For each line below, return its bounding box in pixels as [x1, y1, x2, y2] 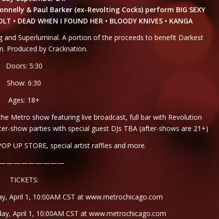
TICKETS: [9, 175, 39, 184]
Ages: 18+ [8, 95, 40, 105]
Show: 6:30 [7, 78, 42, 88]
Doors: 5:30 [5, 61, 43, 71]
